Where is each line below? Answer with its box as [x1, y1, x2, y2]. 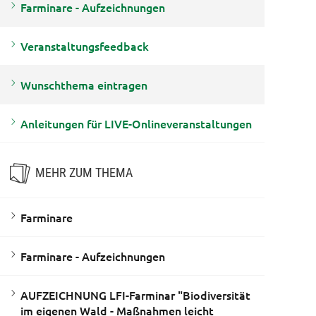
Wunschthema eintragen [20, 76, 147, 92]
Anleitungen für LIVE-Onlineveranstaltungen [20, 115, 252, 131]
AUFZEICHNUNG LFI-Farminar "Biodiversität [20, 287, 250, 303]
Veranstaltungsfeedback [20, 37, 149, 54]
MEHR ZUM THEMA [35, 164, 133, 180]
